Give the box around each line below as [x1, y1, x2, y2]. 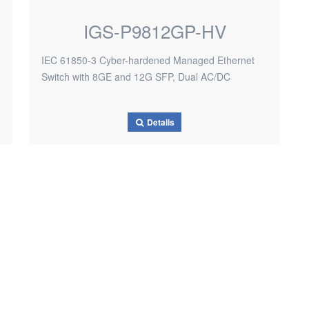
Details [145, 116, 175, 129]
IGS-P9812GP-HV [83, 18, 226, 43]
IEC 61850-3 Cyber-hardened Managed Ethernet [41, 53, 255, 67]
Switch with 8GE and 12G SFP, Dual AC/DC [41, 70, 230, 83]
